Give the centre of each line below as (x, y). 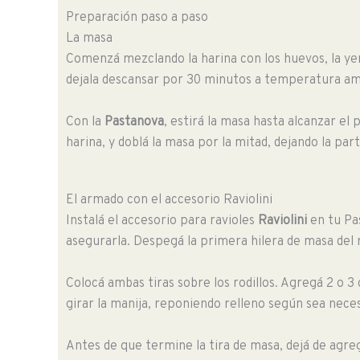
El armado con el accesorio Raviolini (169, 200)
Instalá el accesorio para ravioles (162, 221)
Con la (85, 122)
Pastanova (134, 122)
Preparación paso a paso (137, 18)
